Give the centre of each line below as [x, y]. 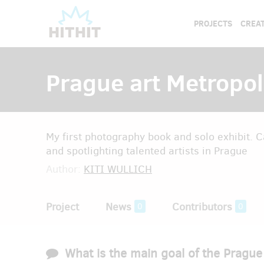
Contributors [202, 207]
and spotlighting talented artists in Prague [147, 151]
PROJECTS [213, 24]
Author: [65, 169]
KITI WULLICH [118, 169]
